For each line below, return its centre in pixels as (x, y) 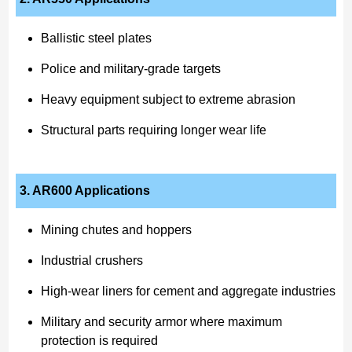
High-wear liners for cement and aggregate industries (188, 291)
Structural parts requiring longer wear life (153, 130)
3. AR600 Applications (84, 191)
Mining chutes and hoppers (116, 230)
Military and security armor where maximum (161, 322)
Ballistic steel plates (96, 38)
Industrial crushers (92, 261)
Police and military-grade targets (130, 69)
